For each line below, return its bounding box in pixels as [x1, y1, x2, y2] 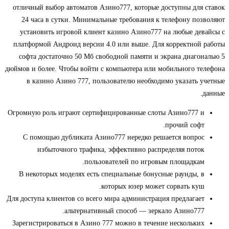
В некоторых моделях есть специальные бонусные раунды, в [19, 170, 204, 178]
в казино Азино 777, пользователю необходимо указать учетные [27, 77, 225, 85]
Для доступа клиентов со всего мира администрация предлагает [7, 195, 204, 203]
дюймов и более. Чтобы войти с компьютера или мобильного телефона [5, 65, 225, 73]
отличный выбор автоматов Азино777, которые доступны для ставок [13, 4, 225, 12]
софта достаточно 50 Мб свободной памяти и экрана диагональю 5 [19, 53, 225, 61]
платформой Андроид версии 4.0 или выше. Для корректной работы [13, 40, 225, 49]
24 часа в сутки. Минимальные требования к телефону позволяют [21, 16, 225, 24]
